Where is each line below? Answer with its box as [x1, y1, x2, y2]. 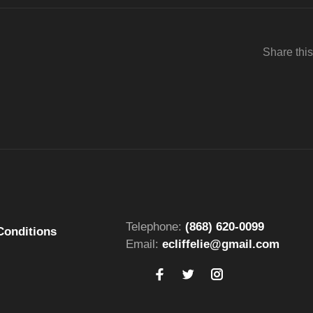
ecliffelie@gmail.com [162, 238, 279, 251]
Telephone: [126, 220, 185, 233]
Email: [126, 238, 162, 251]
